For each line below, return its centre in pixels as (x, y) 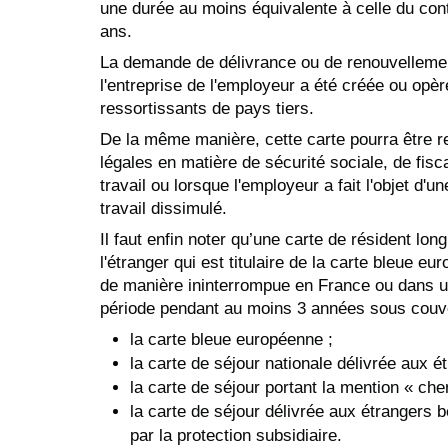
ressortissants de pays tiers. (207, 108)
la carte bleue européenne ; (231, 339)
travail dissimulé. (163, 208)
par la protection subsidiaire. (236, 435)
